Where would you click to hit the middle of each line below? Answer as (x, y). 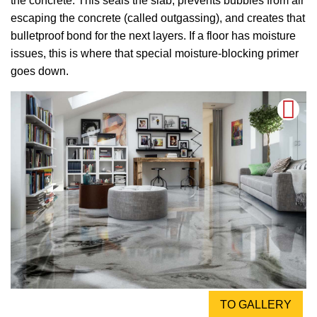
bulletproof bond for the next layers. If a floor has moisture (153, 36)
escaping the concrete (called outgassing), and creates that (158, 18)
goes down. (40, 71)
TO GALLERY (256, 304)
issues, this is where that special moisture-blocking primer (155, 54)
